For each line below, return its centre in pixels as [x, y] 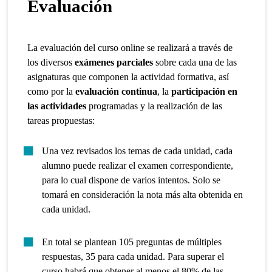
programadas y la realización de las [155, 106]
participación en [205, 91]
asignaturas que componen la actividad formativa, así [128, 76]
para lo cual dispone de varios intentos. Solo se [131, 180]
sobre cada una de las [195, 62]
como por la [52, 91]
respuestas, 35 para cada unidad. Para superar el [133, 257]
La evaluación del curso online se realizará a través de [130, 47]
